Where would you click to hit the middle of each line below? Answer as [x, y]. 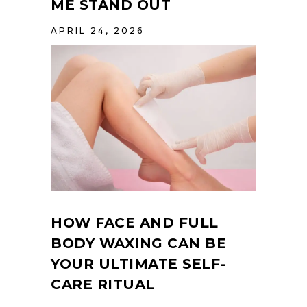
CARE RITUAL [103, 285]
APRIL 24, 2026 [97, 30]
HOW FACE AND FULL [135, 223]
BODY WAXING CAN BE [138, 244]
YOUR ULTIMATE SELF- [138, 264]
